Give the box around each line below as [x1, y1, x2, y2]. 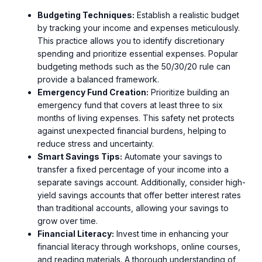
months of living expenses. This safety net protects [37, 112, 235, 123]
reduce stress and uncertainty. [37, 138, 154, 149]
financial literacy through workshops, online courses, [37, 241, 240, 251]
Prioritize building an [149, 87, 229, 97]
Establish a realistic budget [135, 9, 239, 20]
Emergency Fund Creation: [37, 87, 149, 97]
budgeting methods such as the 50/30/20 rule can [37, 61, 230, 71]
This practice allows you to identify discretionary [37, 35, 225, 46]
